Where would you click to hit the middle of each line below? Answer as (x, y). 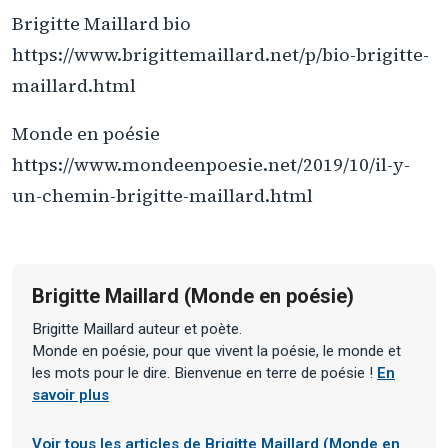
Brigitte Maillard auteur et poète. (137, 328)
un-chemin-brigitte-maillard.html (162, 196)
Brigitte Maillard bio (101, 23)
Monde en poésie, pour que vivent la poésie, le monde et (216, 350)
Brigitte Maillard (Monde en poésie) (193, 295)
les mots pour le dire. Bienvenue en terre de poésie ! (204, 372)
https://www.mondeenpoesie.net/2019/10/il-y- (211, 165)
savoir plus (70, 394)
